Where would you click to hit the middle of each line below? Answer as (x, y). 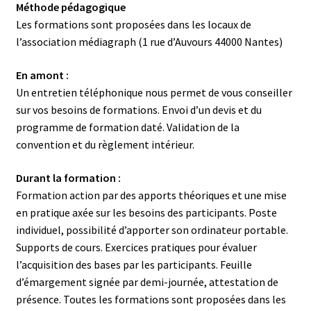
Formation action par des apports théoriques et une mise (151, 195)
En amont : (42, 75)
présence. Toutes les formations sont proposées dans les (151, 299)
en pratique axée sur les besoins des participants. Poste (146, 212)
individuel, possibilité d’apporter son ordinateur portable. (152, 229)
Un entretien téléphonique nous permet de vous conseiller (154, 92)
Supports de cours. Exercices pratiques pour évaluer (136, 247)
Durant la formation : (68, 177)
